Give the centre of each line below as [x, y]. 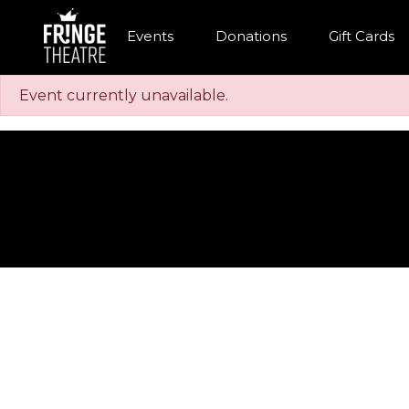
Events [150, 36]
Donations [251, 36]
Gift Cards [362, 36]
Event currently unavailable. [124, 95]
